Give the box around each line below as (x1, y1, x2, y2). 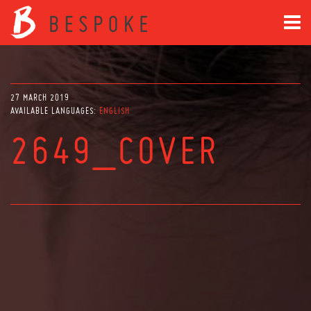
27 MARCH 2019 (10, 92, 69, 103)
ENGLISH (99, 106, 130, 116)
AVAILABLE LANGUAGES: (10, 106, 99, 116)
